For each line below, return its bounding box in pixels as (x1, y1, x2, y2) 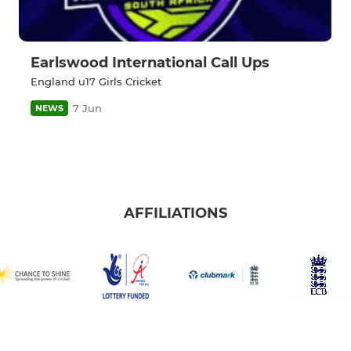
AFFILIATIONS (124, 204, 227, 223)
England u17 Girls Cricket (31, 75, 161, 89)
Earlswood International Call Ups (31, 54, 270, 72)
